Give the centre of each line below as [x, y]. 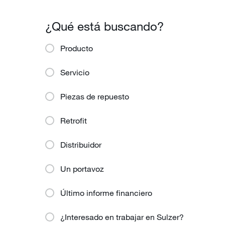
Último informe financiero [106, 193]
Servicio [75, 72]
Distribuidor [81, 144]
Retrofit [74, 120]
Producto [77, 48]
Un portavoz [82, 168]
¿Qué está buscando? [104, 26]
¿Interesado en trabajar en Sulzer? [122, 217]
